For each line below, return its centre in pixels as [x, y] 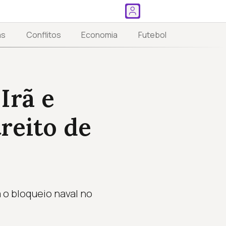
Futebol [152, 35]
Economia [100, 35]
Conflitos [43, 35]
